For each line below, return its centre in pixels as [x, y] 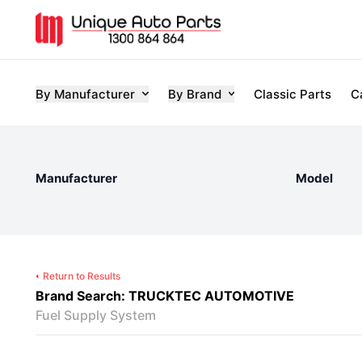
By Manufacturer [85, 94]
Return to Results [82, 276]
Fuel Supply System [96, 315]
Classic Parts [293, 94]
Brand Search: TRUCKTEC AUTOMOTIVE [165, 296]
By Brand [194, 94]
